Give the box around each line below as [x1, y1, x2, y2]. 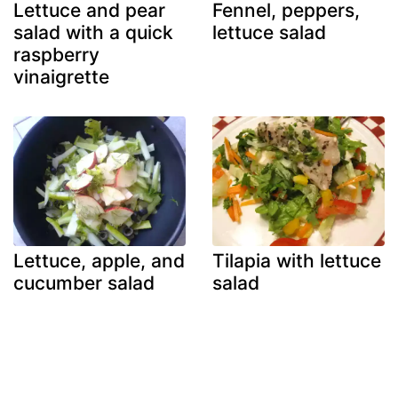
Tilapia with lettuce [212, 249, 381, 272]
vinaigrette [13, 66, 109, 89]
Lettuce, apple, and [13, 249, 185, 272]
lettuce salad [212, 21, 326, 44]
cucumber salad [13, 271, 155, 294]
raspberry [13, 44, 99, 67]
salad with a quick [13, 21, 173, 44]
